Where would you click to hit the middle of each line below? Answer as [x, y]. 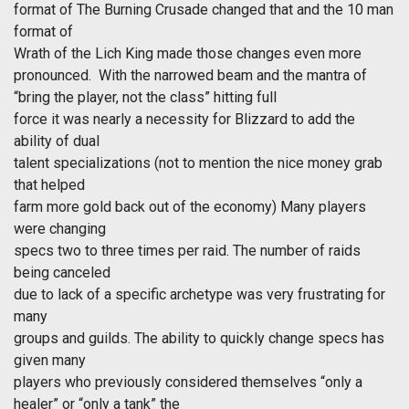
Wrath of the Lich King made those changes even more [188, 54]
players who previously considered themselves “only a [188, 383]
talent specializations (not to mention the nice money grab [198, 163]
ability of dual [57, 142]
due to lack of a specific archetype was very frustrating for [199, 295]
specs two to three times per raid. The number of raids [187, 251]
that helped [49, 185]
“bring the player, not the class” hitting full [145, 98]
